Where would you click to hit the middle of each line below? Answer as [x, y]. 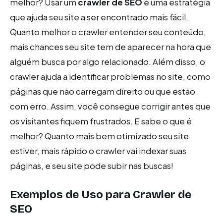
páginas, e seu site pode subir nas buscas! [92, 166]
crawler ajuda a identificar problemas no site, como [110, 76]
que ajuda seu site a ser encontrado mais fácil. [99, 17]
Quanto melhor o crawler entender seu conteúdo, [108, 32]
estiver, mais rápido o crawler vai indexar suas [98, 151]
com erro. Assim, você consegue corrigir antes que [110, 106]
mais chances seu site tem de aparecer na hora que [111, 47]
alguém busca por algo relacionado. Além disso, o [108, 61]
